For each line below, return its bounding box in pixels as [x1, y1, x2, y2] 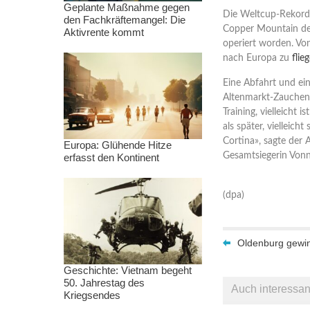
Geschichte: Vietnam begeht [64, 264, 192, 276]
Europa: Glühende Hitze [64, 139, 172, 151]
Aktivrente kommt [64, 26, 144, 38]
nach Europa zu [223, 53, 292, 63]
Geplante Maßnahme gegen [64, 1, 190, 13]
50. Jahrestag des [64, 277, 145, 289]
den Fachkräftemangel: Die [64, 14, 185, 26]
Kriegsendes [64, 289, 120, 301]
